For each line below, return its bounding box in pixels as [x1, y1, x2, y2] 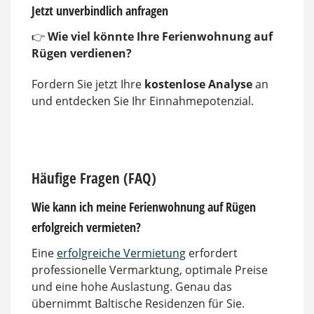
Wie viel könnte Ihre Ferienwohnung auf [48, 29, 273, 45]
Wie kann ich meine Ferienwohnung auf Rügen [32, 198, 256, 215]
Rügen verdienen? [32, 46, 132, 62]
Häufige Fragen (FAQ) [32, 168, 156, 188]
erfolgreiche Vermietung [57, 245, 186, 261]
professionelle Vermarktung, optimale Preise [32, 261, 268, 278]
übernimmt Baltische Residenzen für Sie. [32, 295, 245, 311]
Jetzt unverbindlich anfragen [32, 2, 168, 20]
